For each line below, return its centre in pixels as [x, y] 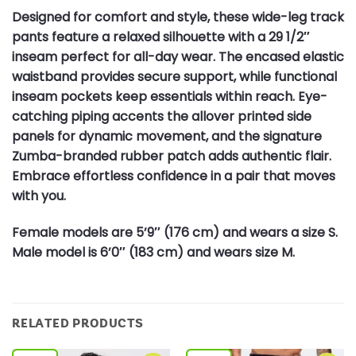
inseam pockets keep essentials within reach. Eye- [170, 97]
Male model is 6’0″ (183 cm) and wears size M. [153, 252]
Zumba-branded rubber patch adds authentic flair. [172, 156]
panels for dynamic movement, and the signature [167, 136]
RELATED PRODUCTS [78, 323]
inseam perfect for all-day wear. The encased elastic [178, 57]
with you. [39, 196]
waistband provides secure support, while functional [174, 77]
